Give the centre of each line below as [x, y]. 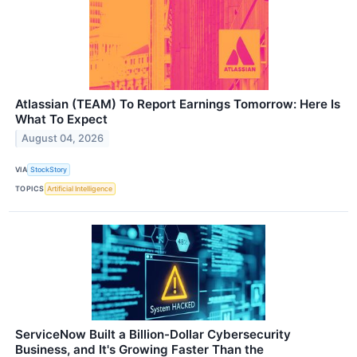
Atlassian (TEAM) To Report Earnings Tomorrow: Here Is [178, 104]
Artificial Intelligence [80, 189]
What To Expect [61, 119]
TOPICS [30, 189]
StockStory [49, 170]
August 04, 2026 [63, 139]
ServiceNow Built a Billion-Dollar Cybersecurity [153, 334]
